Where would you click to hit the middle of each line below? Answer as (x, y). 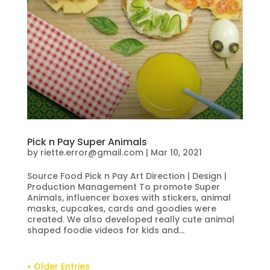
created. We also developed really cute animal (130, 219)
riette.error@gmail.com (92, 152)
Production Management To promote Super (123, 187)
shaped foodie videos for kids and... (105, 230)
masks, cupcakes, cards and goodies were (121, 208)
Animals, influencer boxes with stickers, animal (129, 197)
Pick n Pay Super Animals (87, 142)
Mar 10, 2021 (176, 152)
